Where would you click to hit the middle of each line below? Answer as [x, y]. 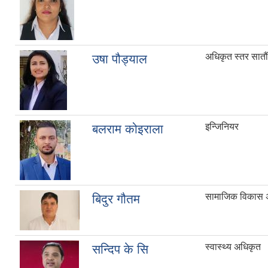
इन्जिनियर [222, 127]
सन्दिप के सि [120, 249]
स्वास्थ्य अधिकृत [233, 247]
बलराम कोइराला [128, 129]
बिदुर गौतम [116, 199]
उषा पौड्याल [120, 59]
